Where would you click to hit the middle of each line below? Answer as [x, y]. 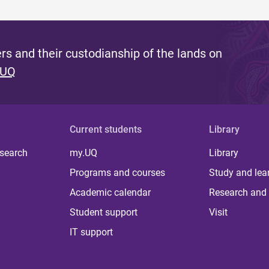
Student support [104, 213]
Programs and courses [118, 173]
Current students [106, 130]
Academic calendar [110, 193]
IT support [92, 232]
